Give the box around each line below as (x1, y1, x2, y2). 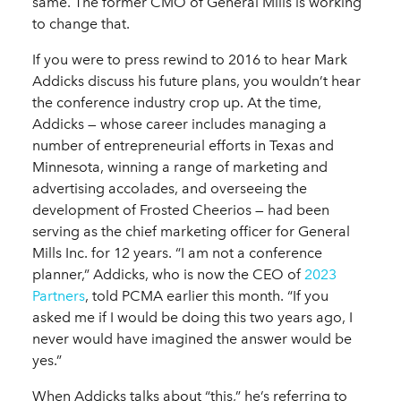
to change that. (32, 15, 130, 33)
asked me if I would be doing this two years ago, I (32, 309, 353, 327)
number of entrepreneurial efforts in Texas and (32, 137, 334, 155)
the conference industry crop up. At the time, (32, 94, 321, 112)
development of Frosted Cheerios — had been (32, 201, 329, 219)
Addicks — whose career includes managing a (32, 115, 327, 133)
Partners (32, 287, 85, 305)
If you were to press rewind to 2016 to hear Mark (32, 51, 347, 69)
